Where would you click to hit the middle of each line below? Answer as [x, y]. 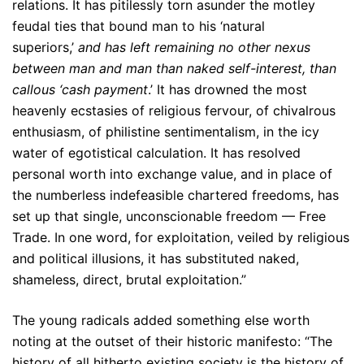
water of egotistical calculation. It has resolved [156, 153]
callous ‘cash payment [80, 89]
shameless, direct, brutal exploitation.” [129, 279]
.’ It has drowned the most [227, 89]
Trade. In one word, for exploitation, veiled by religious [181, 237]
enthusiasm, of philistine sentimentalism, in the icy [166, 132]
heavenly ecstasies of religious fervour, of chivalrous [174, 110]
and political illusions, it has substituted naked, [156, 258]
